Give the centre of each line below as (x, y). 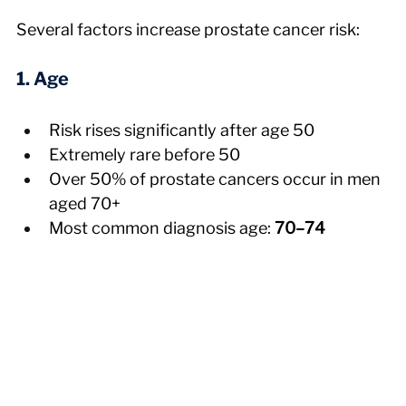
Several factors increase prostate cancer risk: (188, 29)
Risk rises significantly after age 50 (182, 130)
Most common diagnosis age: (162, 227)
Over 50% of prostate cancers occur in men (217, 179)
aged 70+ (85, 203)
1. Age (43, 78)
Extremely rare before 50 (145, 154)
